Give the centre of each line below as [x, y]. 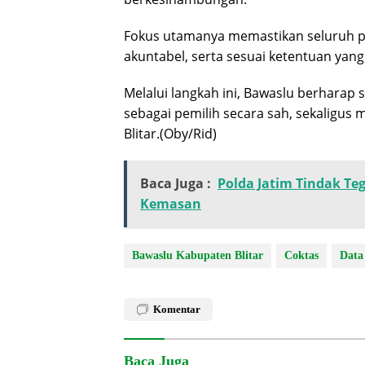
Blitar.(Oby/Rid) [170, 134]
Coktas [301, 256]
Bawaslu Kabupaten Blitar [198, 256]
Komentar [177, 310]
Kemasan [171, 204]
